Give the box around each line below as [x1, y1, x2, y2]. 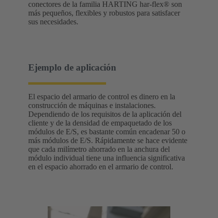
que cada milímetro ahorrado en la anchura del [28, 145, 170, 153]
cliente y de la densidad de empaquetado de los [28, 119, 172, 127]
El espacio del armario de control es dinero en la [28, 92, 175, 101]
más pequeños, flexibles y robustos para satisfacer [28, 8, 180, 17]
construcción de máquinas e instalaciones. [28, 101, 156, 109]
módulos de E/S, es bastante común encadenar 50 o [28, 127, 185, 136]
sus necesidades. [28, 17, 78, 26]
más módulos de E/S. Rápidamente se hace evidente [28, 136, 187, 145]
